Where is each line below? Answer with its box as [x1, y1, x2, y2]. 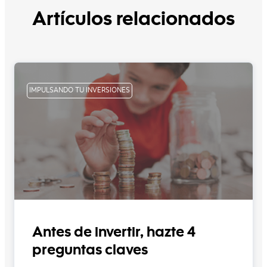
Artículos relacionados [32, 11, 235, 31]
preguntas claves [32, 244, 148, 259]
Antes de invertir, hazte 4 [32, 226, 195, 241]
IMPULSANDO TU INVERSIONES [29, 86, 130, 94]
